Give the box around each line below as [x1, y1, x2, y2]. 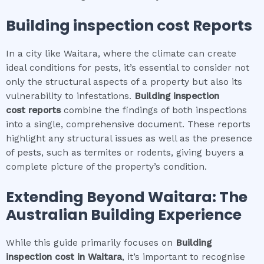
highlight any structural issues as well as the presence [6, 133, 252, 144]
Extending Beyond [6, 187, 148, 208]
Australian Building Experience [6, 204, 242, 226]
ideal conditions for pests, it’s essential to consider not [6, 62, 249, 74]
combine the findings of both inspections [61, 105, 247, 116]
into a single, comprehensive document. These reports [6, 119, 250, 130]
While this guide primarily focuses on [6, 237, 173, 249]
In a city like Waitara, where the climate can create [6, 48, 236, 60]
